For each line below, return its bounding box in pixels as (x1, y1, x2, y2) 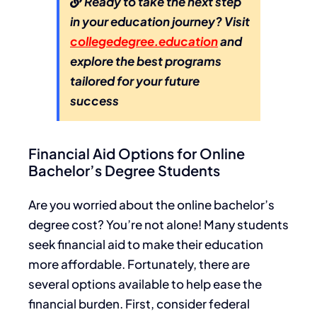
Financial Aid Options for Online (28, 144, 245, 162)
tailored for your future (70, 72, 200, 88)
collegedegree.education (70, 33, 218, 49)
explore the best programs (70, 52, 221, 69)
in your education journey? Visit (70, 13, 250, 29)
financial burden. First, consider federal (28, 295, 250, 311)
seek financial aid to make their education (28, 236, 263, 252)
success (70, 92, 119, 108)
